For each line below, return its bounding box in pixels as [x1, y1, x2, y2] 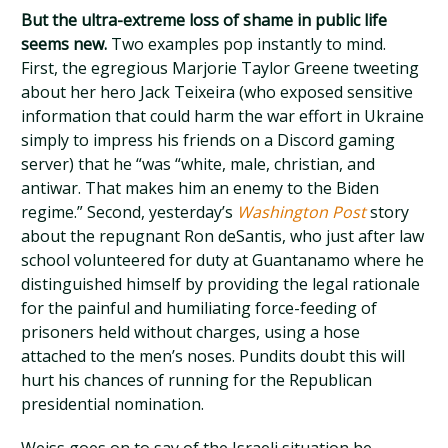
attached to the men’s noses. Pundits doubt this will [21, 345, 406, 367]
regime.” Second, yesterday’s [21, 201, 238, 223]
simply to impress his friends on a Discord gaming [21, 129, 396, 151]
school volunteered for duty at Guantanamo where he [21, 249, 425, 271]
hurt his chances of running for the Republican [21, 369, 373, 391]
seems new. [21, 33, 108, 55]
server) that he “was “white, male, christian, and [21, 153, 376, 175]
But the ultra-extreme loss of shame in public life [21, 9, 388, 31]
